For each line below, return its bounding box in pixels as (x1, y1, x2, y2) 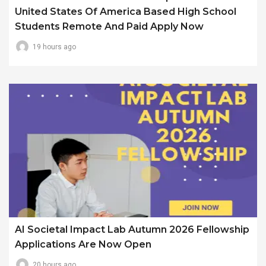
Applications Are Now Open (15, 239, 151, 251)
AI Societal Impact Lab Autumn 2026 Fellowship (15, 224, 249, 236)
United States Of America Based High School (15, 5, 236, 17)
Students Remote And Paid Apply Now (15, 20, 204, 32)
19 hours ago (33, 42, 76, 51)
